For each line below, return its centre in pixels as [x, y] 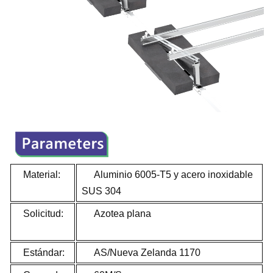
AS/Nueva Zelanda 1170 [141, 252]
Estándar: [40, 252]
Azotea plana [169, 213]
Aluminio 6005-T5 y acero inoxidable [167, 174]
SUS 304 [101, 191]
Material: [42, 174]
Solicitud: [40, 213]
